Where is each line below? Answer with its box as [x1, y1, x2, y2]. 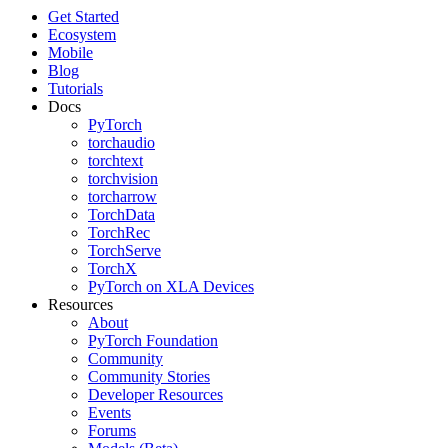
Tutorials [48, 79, 103, 97]
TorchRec [88, 223, 150, 241]
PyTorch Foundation [88, 331, 218, 349]
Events [88, 403, 131, 421]
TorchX [88, 259, 137, 277]
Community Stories [88, 367, 210, 385]
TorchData [88, 205, 155, 223]
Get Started [48, 7, 119, 25]
